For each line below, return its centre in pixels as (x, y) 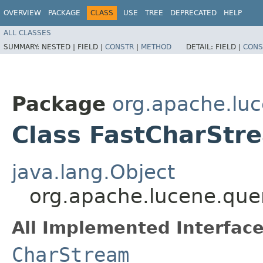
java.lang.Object (93, 172)
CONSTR (119, 47)
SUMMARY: (23, 47)
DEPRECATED (193, 13)
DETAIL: (201, 47)
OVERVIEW (22, 13)
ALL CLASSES (27, 33)
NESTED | (60, 47)
